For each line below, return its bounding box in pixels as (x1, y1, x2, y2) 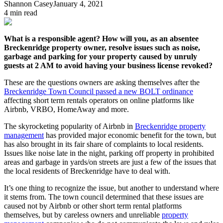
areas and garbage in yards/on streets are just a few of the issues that (4, 157, 216, 166)
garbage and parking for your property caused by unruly (4, 52, 197, 61)
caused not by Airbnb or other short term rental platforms (4, 201, 182, 210)
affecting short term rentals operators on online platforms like (4, 96, 194, 105)
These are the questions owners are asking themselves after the (4, 78, 200, 87)
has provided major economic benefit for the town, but (44, 130, 216, 139)
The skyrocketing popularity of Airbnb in (4, 121, 135, 130)
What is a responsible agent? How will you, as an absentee (4, 34, 199, 43)
